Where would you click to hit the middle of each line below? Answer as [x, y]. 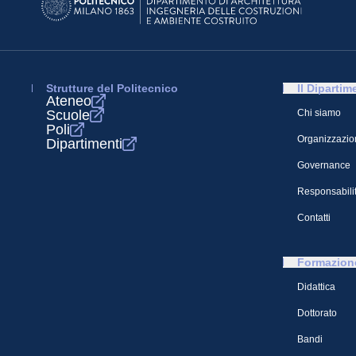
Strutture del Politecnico [112, 88]
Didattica [316, 287]
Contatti [314, 218]
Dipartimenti [84, 144]
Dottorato [317, 313]
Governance [324, 165]
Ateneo [69, 101]
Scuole [68, 115]
